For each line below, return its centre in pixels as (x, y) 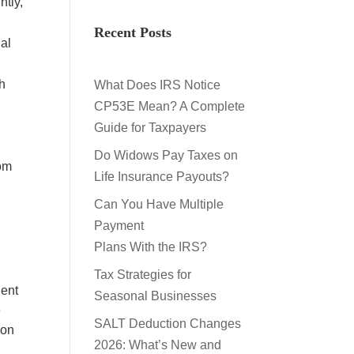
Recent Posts (133, 32)
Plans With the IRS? (153, 247)
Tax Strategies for (143, 275)
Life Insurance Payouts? (164, 177)
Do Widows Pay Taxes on (166, 155)
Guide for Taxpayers (152, 128)
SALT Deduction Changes (168, 324)
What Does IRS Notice (158, 85)
